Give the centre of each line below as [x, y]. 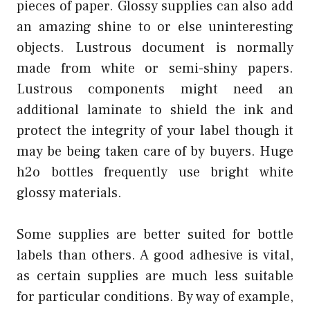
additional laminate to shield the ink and [155, 110]
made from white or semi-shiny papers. [155, 68]
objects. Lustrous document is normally [155, 47]
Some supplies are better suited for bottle [155, 234]
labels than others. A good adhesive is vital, [155, 255]
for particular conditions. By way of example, [155, 297]
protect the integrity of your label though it [155, 130]
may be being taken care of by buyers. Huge [155, 151]
